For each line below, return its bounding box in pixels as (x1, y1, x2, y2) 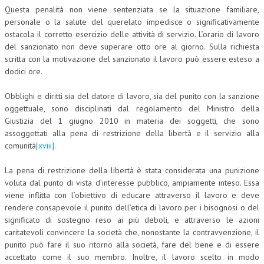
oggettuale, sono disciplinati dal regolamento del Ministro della (5, 103, 259, 114)
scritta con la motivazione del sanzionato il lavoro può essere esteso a (5, 53, 259, 64)
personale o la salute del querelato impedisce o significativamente (5, 16, 259, 27)
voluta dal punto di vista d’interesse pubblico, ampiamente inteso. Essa (5, 177, 259, 188)
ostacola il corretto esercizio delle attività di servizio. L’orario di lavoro (5, 28, 259, 39)
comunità (5, 140, 36, 151)
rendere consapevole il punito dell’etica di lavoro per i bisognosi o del (5, 202, 259, 213)
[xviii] (36, 140, 54, 151)
